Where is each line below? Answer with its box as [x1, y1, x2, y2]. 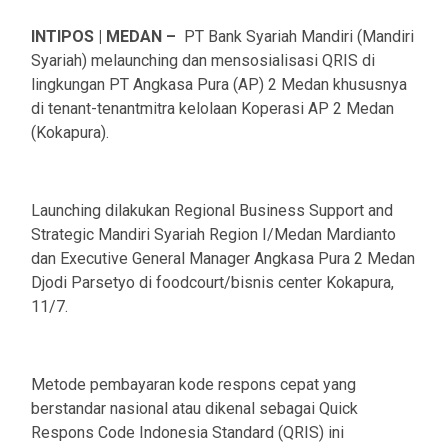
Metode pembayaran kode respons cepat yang [31, 375, 356, 395]
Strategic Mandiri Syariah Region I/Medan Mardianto [31, 225, 396, 245]
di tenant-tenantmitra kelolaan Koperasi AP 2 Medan [31, 99, 394, 119]
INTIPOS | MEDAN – [31, 27, 180, 47]
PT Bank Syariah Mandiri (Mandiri [180, 27, 414, 47]
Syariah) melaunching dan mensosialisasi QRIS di [31, 51, 375, 71]
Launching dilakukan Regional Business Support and [31, 201, 393, 221]
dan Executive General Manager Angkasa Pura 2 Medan [31, 249, 415, 269]
